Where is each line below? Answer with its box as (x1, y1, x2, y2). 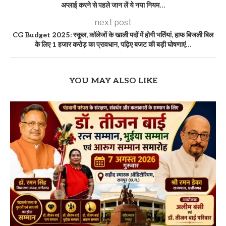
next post (94, 18, 132, 28)
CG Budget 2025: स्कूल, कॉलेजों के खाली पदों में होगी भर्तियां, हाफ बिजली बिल (13, 31, 213, 40)
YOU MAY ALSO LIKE (69, 76, 157, 86)
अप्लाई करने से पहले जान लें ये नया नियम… (61, 1, 165, 10)
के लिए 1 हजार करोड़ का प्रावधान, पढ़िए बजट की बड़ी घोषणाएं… (35, 40, 191, 49)
